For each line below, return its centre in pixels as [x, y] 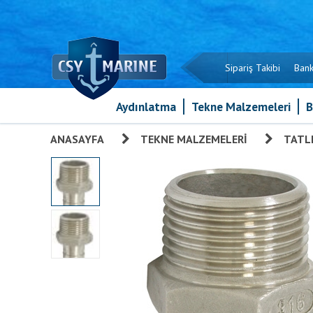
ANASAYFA [77, 139]
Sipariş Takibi [253, 68]
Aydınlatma [146, 107]
